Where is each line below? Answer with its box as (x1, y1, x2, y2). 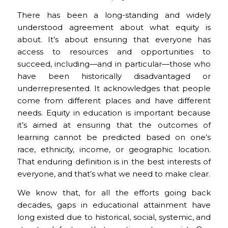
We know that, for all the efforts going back (17, 187, 211, 197)
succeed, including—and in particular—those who (17, 59, 211, 69)
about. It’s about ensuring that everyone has (17, 35, 211, 44)
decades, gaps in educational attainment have (17, 199, 211, 210)
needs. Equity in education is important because (17, 108, 211, 118)
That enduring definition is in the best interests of (17, 157, 211, 166)
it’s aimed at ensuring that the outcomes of (17, 120, 211, 130)
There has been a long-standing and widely (17, 10, 211, 20)
